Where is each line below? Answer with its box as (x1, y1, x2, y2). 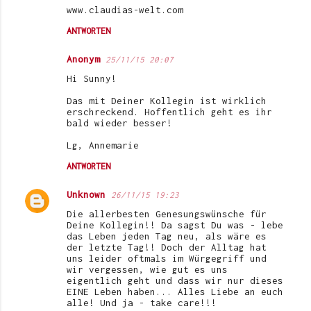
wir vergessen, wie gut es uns (67, 263, 228, 275)
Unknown (67, 188, 106, 200)
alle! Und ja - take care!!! (67, 296, 217, 308)
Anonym (67, 53, 100, 65)
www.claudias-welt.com (67, 3, 183, 15)
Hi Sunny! (67, 72, 117, 84)
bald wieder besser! (67, 117, 172, 128)
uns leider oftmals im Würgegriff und (67, 252, 267, 264)
